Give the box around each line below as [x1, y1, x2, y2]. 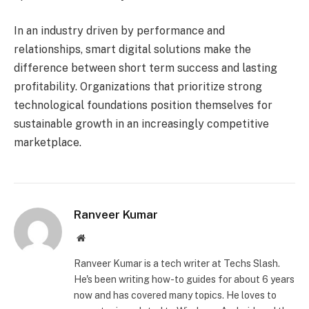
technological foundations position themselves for [14, 98, 272, 112]
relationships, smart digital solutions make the [14, 42, 251, 56]
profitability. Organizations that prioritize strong [14, 79, 262, 93]
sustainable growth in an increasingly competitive [14, 117, 269, 130]
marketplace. [14, 135, 81, 149]
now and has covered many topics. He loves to [74, 289, 277, 301]
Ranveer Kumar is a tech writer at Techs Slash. [74, 257, 280, 269]
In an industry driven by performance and [14, 23, 225, 37]
